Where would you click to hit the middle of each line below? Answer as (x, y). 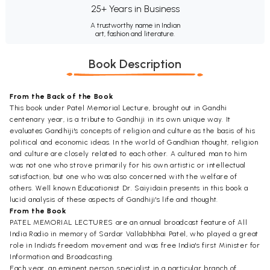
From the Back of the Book (61, 96)
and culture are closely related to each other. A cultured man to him (128, 154)
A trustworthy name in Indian (135, 25)
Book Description (135, 64)
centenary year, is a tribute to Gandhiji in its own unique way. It (120, 119)
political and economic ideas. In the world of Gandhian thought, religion (134, 142)
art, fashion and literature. (135, 34)
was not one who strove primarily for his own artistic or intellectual (128, 165)
